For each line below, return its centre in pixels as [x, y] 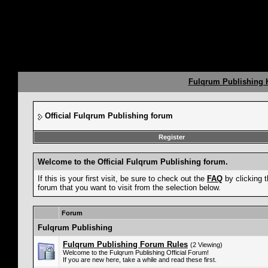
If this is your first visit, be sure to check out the [122, 179]
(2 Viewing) [206, 245]
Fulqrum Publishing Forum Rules [125, 244]
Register [171, 137]
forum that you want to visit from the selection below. [129, 188]
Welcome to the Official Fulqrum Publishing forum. [133, 162]
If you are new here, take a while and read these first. [140, 260]
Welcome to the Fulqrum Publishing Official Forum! [136, 252]
